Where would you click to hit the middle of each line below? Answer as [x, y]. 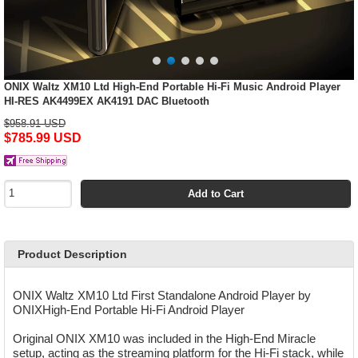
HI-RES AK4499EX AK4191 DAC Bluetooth [106, 101]
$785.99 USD [42, 138]
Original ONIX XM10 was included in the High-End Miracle [165, 338]
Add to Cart [216, 193]
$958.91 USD [34, 123]
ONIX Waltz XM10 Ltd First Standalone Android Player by [162, 295]
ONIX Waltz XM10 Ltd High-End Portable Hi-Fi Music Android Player [172, 87]
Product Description [72, 254]
